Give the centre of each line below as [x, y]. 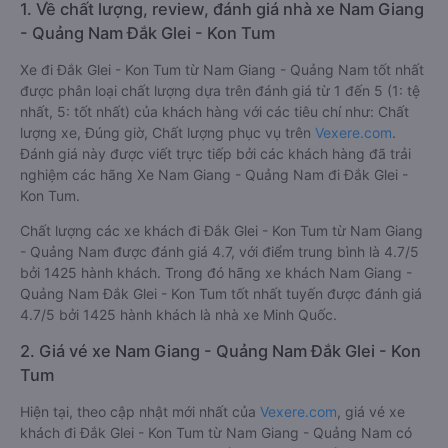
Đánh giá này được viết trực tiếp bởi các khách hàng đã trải [215, 153]
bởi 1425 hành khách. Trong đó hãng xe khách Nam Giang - [216, 272]
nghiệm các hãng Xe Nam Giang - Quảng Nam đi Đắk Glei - [214, 174]
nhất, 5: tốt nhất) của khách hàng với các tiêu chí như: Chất [214, 111]
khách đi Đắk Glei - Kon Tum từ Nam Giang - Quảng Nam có [216, 432]
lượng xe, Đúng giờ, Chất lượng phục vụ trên [167, 132]
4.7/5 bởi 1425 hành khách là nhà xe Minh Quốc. [178, 314]
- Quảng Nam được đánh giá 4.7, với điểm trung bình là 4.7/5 [219, 251]
